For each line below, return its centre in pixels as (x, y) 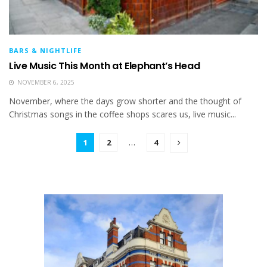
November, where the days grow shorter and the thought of (125, 101)
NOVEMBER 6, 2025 (45, 82)
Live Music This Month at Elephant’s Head (105, 66)
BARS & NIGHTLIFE (45, 50)
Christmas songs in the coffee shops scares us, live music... (122, 114)
